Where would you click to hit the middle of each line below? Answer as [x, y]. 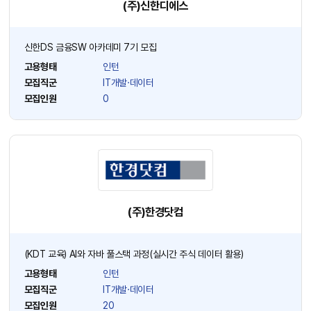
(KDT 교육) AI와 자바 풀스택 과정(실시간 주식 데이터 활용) [134, 254]
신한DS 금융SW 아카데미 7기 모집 [90, 48]
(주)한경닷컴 [155, 212]
